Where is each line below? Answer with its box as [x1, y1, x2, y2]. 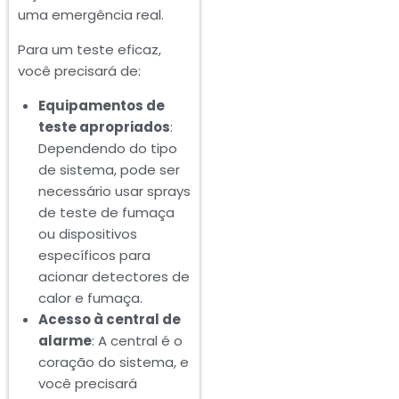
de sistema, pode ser [37, 159, 180, 179]
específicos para [37, 245, 151, 265]
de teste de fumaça [37, 202, 175, 222]
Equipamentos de [37, 95, 165, 115]
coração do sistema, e [37, 352, 189, 371]
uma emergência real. [18, 4, 164, 24]
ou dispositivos [37, 224, 137, 243]
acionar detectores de [37, 266, 190, 286]
